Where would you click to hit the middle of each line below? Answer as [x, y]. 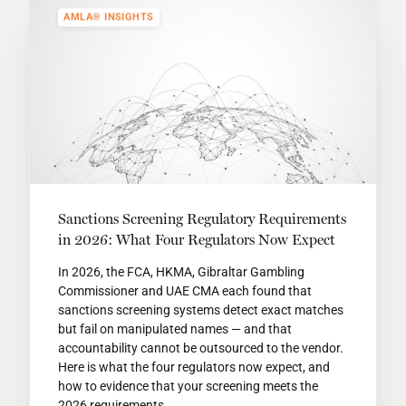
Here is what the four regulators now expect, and [193, 367]
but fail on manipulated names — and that [174, 329]
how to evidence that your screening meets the [188, 387]
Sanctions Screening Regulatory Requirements [202, 219]
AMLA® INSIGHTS [109, 17]
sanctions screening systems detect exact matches [200, 310]
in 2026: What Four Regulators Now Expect [196, 240]
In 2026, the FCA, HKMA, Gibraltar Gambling [181, 272]
